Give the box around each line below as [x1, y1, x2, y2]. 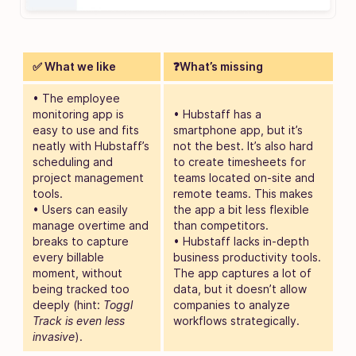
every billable [33, 250, 104, 264]
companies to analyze [173, 297, 290, 311]
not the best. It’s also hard [173, 138, 313, 153]
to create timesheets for [173, 154, 306, 168]
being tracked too [33, 281, 130, 296]
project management [33, 170, 144, 184]
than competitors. [173, 218, 269, 232]
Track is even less [33, 313, 125, 327]
